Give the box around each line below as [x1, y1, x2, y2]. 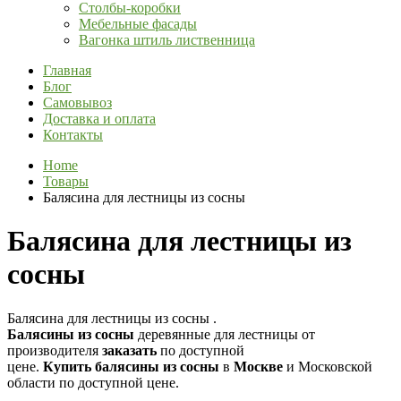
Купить [43, 359, 91, 375]
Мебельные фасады [79, 15, 197, 31]
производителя [7, 343, 102, 359]
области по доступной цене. [7, 375, 179, 391]
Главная [43, 62, 91, 78]
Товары [43, 173, 89, 189]
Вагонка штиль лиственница [79, 31, 255, 47]
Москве [234, 359, 283, 375]
